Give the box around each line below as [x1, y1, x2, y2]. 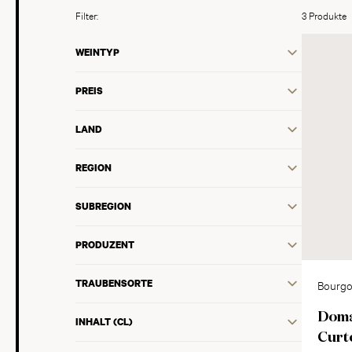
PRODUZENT [75, 238, 134, 251]
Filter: [75, 8, 98, 22]
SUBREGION [75, 200, 131, 213]
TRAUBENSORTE [75, 277, 152, 290]
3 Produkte [302, 8, 346, 22]
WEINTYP [75, 46, 119, 59]
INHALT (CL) [75, 315, 133, 328]
